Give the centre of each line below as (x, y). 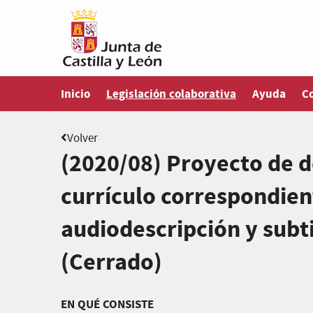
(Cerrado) (111, 262)
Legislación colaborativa (171, 94)
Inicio (75, 94)
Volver (82, 139)
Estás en (126, 86)
